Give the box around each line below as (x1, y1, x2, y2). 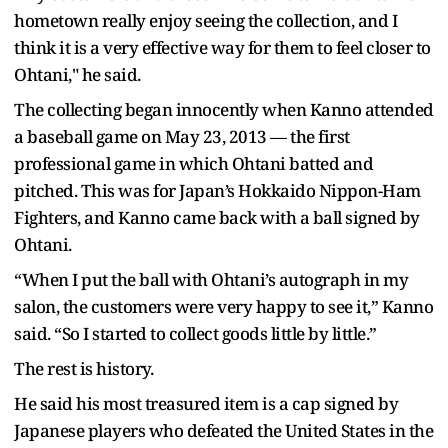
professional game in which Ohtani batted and (14, 151, 373, 175)
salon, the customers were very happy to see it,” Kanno (14, 294, 433, 318)
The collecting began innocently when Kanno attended (14, 97, 434, 121)
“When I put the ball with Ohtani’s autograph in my (14, 267, 408, 291)
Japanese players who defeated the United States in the (14, 418, 433, 442)
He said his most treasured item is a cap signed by (14, 391, 398, 415)
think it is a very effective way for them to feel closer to (14, 35, 431, 59)
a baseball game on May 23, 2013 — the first (14, 124, 350, 148)
